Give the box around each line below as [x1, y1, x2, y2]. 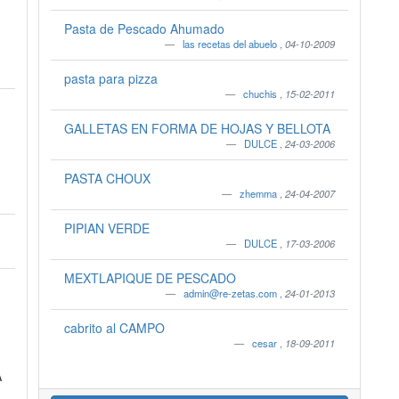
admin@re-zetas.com [183, 286, 281, 300]
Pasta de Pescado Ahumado [63, 20, 224, 37]
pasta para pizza [63, 69, 158, 87]
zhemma [240, 186, 281, 200]
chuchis [243, 86, 281, 101]
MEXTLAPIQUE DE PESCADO [63, 269, 236, 287]
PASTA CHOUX [63, 169, 151, 187]
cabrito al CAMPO [63, 319, 165, 337]
